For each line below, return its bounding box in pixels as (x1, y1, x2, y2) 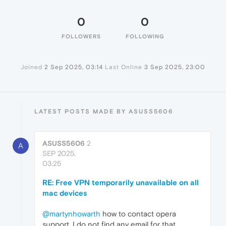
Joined (21, 64, 42, 71)
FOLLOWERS (62, 33, 101, 40)
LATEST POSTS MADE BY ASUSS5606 (34, 108, 173, 116)
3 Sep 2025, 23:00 (144, 64, 205, 71)
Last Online (105, 64, 142, 71)
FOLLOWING (125, 33, 164, 40)
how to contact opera (100, 209, 176, 218)
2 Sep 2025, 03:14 (44, 64, 103, 71)
